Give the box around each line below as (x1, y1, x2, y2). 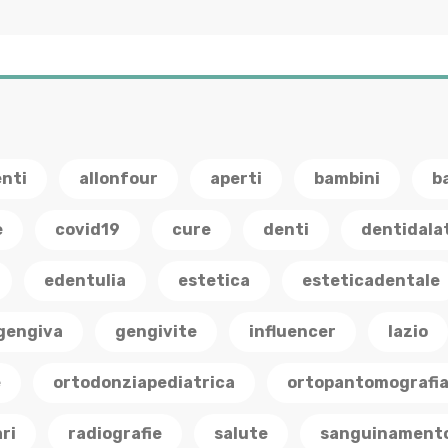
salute (214, 424, 268, 443)
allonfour (79, 169, 158, 188)
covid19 (55, 220, 120, 239)
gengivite (115, 322, 197, 341)
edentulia (44, 271, 126, 290)
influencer (249, 322, 336, 341)
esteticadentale (302, 271, 440, 290)
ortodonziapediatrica (53, 373, 235, 392)
